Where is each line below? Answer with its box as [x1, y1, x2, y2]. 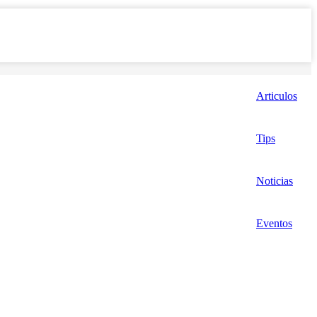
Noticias [256, 174, 293, 187]
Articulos [256, 89, 297, 102]
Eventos [256, 217, 292, 229]
